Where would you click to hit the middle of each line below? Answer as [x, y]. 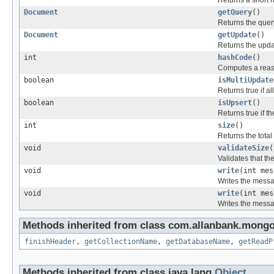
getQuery [235, 13]
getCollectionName [121, 242]
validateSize [243, 148]
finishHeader [50, 242]
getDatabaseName [198, 242]
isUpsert [235, 103]
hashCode [235, 58]
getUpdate [237, 35]
